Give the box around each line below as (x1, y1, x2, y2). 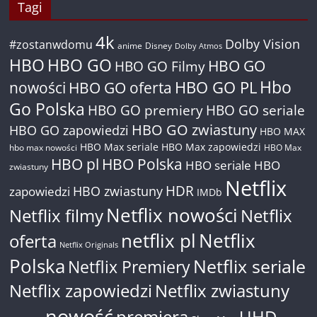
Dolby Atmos (175, 40, 223, 51)
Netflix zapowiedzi (9, 279, 153, 302)
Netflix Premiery (68, 256, 191, 278)
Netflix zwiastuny (155, 279, 290, 302)
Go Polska (9, 98, 86, 120)
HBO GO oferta (69, 77, 173, 98)
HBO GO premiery (88, 101, 204, 119)
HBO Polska (102, 154, 183, 174)
